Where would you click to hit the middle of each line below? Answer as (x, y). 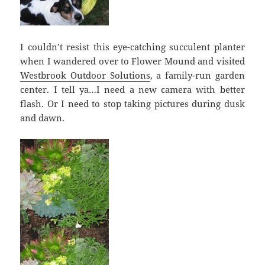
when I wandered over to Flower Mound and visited (132, 61)
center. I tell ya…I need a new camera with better (132, 89)
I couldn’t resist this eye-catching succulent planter (132, 46)
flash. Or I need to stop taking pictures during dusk (132, 103)
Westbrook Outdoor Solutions (85, 75)
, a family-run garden (197, 75)
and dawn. (43, 117)
